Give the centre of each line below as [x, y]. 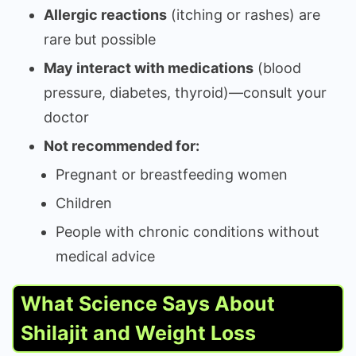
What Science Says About [148, 303]
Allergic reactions [105, 14]
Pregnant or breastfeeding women [172, 174]
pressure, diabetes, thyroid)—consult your [185, 92]
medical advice [105, 256]
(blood [277, 68]
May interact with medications [149, 68]
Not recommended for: [122, 145]
